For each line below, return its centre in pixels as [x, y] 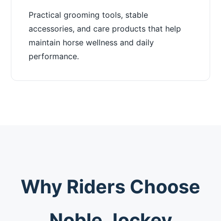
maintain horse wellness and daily [92, 42]
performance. [54, 56]
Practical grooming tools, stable [89, 15]
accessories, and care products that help [105, 29]
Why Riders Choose [110, 186]
